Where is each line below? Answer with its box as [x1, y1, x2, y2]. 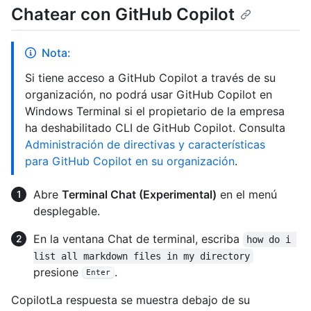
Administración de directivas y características [25, 137, 265, 151]
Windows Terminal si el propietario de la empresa [25, 103, 285, 118]
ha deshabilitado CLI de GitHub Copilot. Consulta [25, 120, 285, 135]
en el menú [217, 187, 277, 201]
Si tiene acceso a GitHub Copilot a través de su [25, 70, 276, 85]
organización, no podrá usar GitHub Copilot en [25, 87, 272, 101]
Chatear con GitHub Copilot [11, 3, 235, 24]
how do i [246, 233, 297, 245]
